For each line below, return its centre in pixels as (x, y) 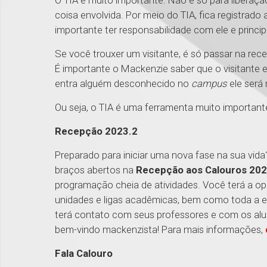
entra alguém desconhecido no (123, 84)
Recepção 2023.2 (96, 131)
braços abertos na (95, 170)
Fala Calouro (85, 254)
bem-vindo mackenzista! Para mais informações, (160, 230)
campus (209, 84)
